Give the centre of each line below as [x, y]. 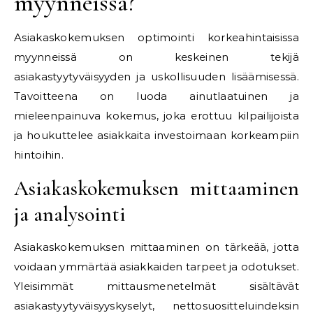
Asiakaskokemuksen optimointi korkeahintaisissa [156, 37]
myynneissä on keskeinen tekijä [156, 57]
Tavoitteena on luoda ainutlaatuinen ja [156, 96]
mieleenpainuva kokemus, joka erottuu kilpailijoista [156, 116]
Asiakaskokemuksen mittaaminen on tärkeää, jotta [156, 247]
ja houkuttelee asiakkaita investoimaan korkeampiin [156, 135]
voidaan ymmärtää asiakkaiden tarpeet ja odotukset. [156, 267]
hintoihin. [39, 155]
